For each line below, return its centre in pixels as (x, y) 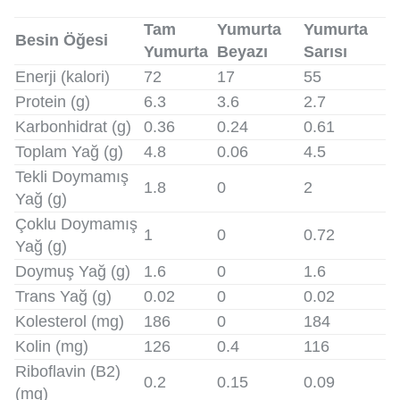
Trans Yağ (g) (63, 296)
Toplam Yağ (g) (69, 151)
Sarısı (325, 51)
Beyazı (242, 51)
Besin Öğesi (62, 40)
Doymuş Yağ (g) (73, 271)
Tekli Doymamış (72, 176)
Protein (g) (53, 101)
